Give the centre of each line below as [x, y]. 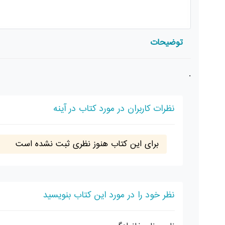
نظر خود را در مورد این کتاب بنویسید [109, 195]
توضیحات [166, 42]
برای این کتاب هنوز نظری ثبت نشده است [87, 144]
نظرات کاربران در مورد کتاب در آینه [114, 109]
